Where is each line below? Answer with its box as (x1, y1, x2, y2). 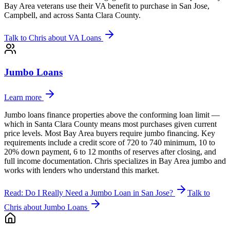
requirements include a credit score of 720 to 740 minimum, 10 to (4, 138, 215, 147)
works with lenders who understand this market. (4, 165, 159, 175)
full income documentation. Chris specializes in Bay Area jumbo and (4, 156, 226, 165)
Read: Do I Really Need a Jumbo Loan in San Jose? (4, 188, 173, 197)
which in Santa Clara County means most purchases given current (4, 119, 217, 128)
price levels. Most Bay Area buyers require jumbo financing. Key (4, 128, 215, 138)
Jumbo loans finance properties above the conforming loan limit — (4, 110, 220, 119)
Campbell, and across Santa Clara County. (4, 11, 141, 20)
